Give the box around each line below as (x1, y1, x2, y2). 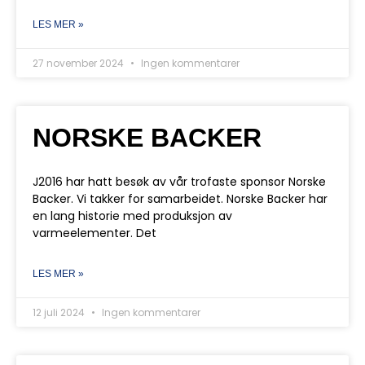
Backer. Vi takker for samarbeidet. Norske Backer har (33, 191, 328, 207)
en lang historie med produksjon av (33, 208, 232, 224)
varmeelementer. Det (33, 225, 156, 241)
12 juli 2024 (33, 306, 87, 319)
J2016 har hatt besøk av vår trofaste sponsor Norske (33, 174, 326, 190)
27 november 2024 (33, 56, 126, 70)
